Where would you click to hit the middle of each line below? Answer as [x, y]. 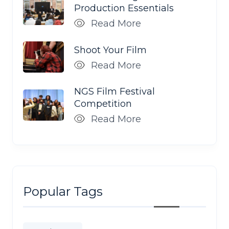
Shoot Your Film [110, 50]
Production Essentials [124, 8]
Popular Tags [63, 192]
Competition [103, 104]
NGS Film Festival [114, 92]
